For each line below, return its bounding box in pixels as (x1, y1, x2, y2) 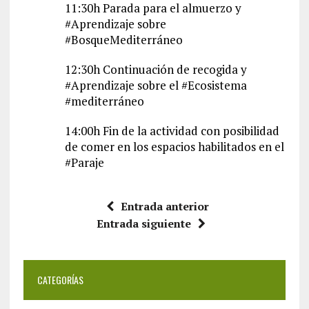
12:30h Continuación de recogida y (64, 61, 247, 78)
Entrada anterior (121, 199, 210, 215)
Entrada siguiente (96, 216, 191, 232)
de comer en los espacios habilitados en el (64, 139, 284, 155)
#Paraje (64, 154, 104, 171)
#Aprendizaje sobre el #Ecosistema (64, 77, 247, 94)
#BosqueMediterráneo (64, 32, 183, 48)
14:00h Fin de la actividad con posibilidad (64, 123, 279, 139)
